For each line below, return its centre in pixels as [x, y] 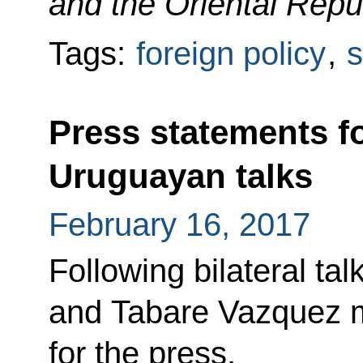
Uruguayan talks [180, 176]
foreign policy [231, 53]
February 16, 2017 [179, 224]
